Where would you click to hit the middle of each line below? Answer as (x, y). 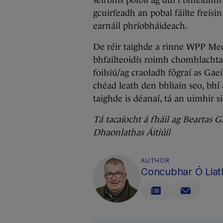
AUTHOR (155, 161)
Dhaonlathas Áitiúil (132, 132)
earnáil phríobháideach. (140, 26)
